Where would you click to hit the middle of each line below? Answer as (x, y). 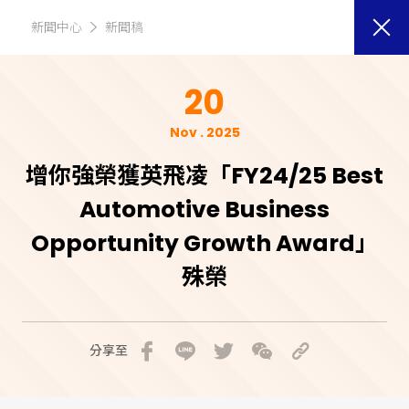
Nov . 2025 (204, 132)
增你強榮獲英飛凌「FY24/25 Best (204, 176)
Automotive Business (204, 210)
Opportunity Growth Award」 (204, 243)
